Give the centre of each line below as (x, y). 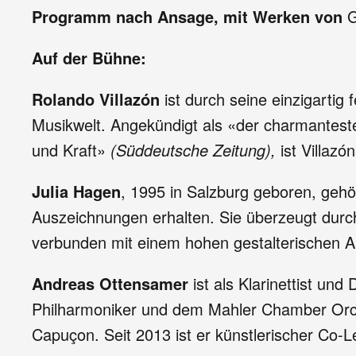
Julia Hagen (76, 191)
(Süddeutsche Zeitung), (193, 150)
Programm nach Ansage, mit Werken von (190, 16)
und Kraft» (71, 150)
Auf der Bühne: (89, 58)
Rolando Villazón (96, 99)
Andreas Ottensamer (112, 283)
